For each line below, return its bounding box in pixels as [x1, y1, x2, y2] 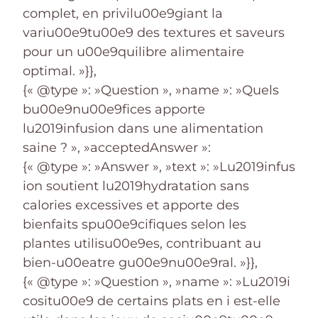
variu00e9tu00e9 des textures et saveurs [23, 24, 285, 40]
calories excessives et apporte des [23, 197, 239, 213]
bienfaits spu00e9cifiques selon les [23, 216, 246, 232]
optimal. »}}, [23, 62, 97, 79]
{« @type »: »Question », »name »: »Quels [23, 82, 279, 98]
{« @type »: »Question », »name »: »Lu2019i [23, 273, 290, 290]
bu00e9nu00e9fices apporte [23, 101, 205, 117]
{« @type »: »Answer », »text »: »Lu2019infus [23, 158, 295, 175]
